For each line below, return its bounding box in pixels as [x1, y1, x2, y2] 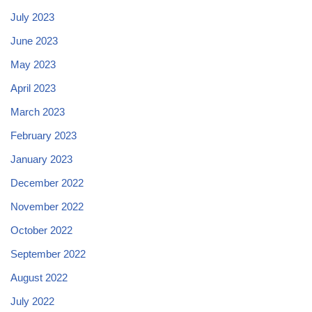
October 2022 [10, 224, 72, 236]
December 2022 [10, 176, 84, 189]
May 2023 [10, 58, 56, 70]
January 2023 [10, 153, 72, 165]
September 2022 [10, 247, 86, 260]
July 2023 [10, 10, 54, 23]
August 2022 [10, 271, 68, 283]
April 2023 [10, 81, 56, 94]
